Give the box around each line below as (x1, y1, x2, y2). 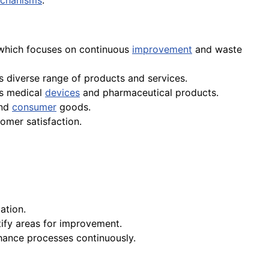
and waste (192, 43, 242, 56)
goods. (56, 101, 91, 113)
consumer (12, 101, 56, 113)
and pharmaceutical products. (80, 86, 219, 99)
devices (45, 86, 80, 99)
